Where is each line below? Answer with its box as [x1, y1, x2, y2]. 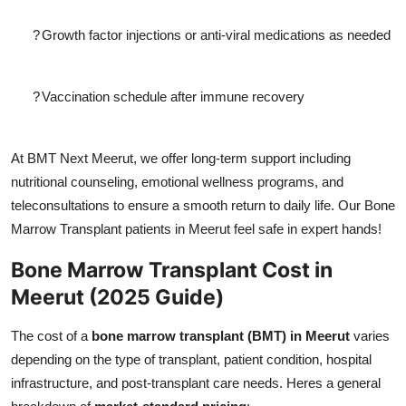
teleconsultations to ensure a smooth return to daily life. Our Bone [11, 197, 395, 213]
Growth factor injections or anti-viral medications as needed [42, 26, 391, 43]
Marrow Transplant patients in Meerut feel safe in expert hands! [11, 220, 382, 237]
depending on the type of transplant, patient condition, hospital [11, 351, 372, 367]
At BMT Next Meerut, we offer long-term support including [11, 150, 351, 166]
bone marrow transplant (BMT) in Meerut [92, 327, 350, 343]
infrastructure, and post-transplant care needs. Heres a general [11, 374, 381, 391]
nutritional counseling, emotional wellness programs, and [11, 173, 343, 189]
